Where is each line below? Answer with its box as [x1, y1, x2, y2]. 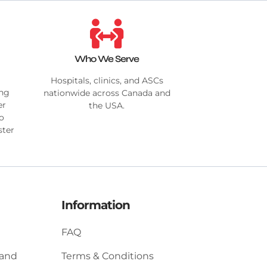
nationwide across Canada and [43, 87, 170, 98]
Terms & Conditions [61, 250, 154, 262]
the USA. [89, 100, 125, 111]
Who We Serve [74, 52, 139, 64]
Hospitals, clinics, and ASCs [50, 74, 163, 86]
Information [61, 197, 130, 212]
